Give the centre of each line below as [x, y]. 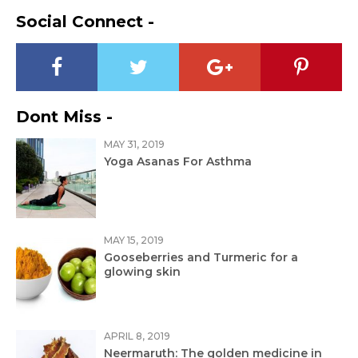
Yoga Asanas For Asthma [178, 161]
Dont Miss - [64, 116]
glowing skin [142, 271]
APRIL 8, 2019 [137, 336]
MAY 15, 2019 [134, 240]
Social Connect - [85, 21]
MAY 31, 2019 [134, 144]
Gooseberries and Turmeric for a [201, 257]
